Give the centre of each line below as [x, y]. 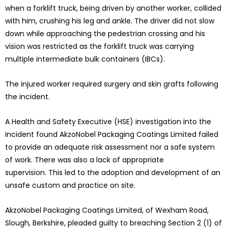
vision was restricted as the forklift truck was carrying [99, 47]
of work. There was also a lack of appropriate [84, 160]
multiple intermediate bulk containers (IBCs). [85, 59]
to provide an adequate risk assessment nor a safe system [110, 147]
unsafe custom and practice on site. [70, 186]
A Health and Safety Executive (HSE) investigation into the [108, 122]
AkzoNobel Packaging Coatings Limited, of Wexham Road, [107, 210]
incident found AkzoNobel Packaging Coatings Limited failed [112, 135]
